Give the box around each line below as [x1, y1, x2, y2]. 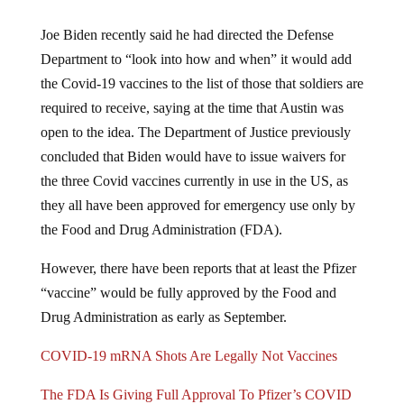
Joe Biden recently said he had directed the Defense [40, 26, 334, 42]
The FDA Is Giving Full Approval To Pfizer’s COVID [40, 386, 352, 402]
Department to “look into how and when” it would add [40, 50, 352, 67]
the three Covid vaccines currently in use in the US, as [40, 172, 348, 188]
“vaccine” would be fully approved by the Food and [40, 284, 336, 300]
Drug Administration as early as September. [40, 308, 287, 325]
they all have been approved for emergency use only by [40, 197, 355, 213]
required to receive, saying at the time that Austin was [40, 99, 344, 115]
